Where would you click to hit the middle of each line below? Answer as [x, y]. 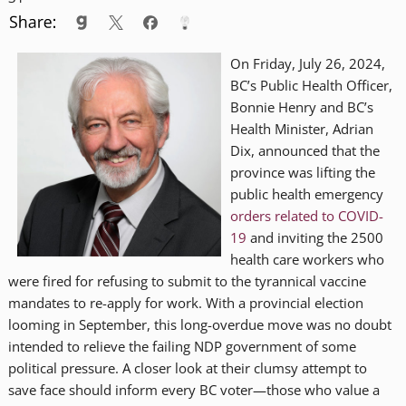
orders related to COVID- [306, 215]
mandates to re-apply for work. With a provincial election [185, 302]
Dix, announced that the [304, 150]
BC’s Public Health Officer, [311, 85]
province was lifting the [302, 172]
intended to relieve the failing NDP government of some [182, 346]
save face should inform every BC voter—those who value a [193, 389]
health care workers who [307, 259]
